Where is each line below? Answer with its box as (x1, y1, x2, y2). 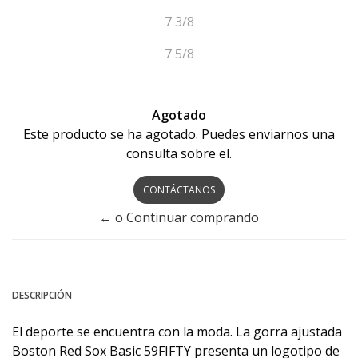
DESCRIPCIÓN (12, 288, 72, 302)
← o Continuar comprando (99, 208, 259, 226)
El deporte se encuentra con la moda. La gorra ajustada (12, 322, 342, 340)
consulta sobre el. (126, 144, 232, 162)
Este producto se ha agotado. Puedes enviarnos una (23, 125, 335, 143)
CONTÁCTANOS (143, 182, 215, 197)
